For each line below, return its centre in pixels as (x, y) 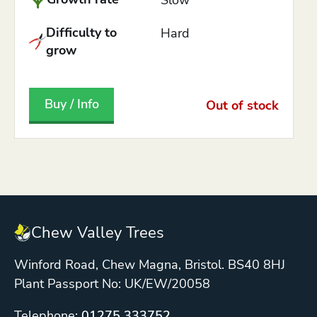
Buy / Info (71, 104)
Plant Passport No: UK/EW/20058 (112, 284)
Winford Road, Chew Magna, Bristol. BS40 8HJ (150, 265)
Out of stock (242, 105)
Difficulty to (82, 32)
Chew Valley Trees (98, 232)
